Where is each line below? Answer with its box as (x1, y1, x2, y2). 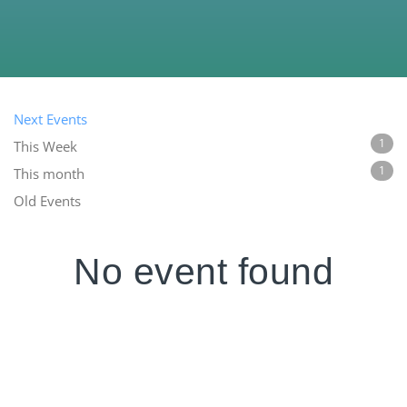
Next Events (14, 110, 87, 128)
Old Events (14, 192, 81, 210)
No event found (74, 251, 333, 293)
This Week (14, 137, 77, 155)
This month (14, 164, 84, 183)
